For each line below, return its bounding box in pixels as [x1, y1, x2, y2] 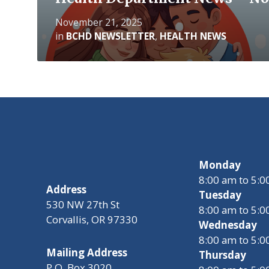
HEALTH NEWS [160, 29, 226, 43]
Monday [199, 157, 241, 172]
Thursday [199, 247, 246, 262]
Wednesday [199, 217, 257, 232]
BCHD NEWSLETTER [66, 29, 155, 43]
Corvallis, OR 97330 [46, 212, 138, 226]
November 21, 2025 [55, 15, 142, 29]
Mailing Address [46, 245, 127, 259]
